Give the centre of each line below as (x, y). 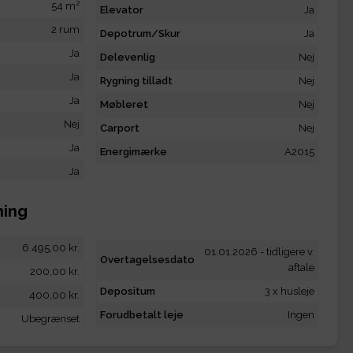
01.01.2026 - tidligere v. (259, 252)
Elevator (122, 10)
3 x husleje (290, 292)
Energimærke (134, 152)
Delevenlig (128, 58)
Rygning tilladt (136, 81)
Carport (120, 128)
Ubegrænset (50, 319)
